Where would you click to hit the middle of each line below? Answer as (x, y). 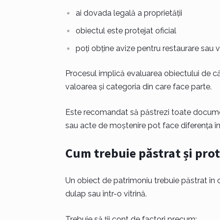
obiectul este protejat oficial (126, 31)
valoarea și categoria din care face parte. (138, 87)
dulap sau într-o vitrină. (106, 194)
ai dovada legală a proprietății (129, 13)
